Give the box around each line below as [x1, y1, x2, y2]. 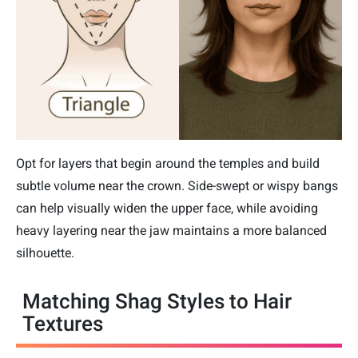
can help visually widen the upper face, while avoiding [16, 201, 318, 217]
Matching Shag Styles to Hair [22, 289, 292, 314]
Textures [22, 312, 103, 336]
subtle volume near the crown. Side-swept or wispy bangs [16, 178, 338, 194]
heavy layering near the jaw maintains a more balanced [16, 223, 327, 239]
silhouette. [16, 245, 74, 261]
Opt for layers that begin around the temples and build [16, 156, 320, 172]
